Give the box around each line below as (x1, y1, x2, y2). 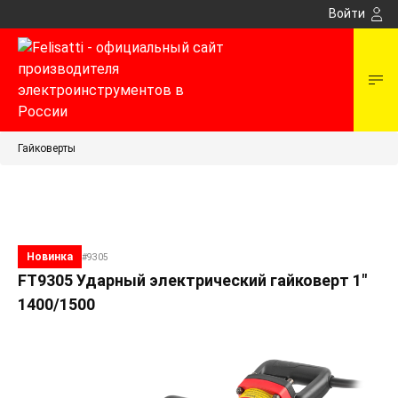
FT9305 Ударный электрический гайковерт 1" (18, 271, 367, 290)
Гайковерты (18, 142, 76, 155)
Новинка (27, 251, 73, 263)
